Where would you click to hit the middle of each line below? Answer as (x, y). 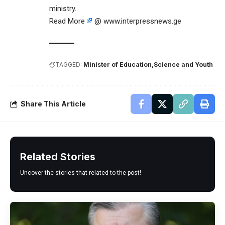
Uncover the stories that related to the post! (81, 173)
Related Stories (58, 157)
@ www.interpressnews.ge (137, 21)
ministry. (63, 9)
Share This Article (53, 104)
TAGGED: (69, 65)
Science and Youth (183, 65)
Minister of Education (118, 65)
